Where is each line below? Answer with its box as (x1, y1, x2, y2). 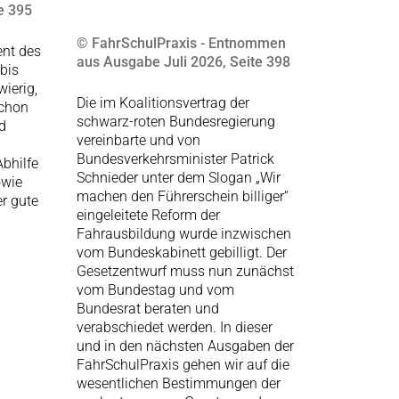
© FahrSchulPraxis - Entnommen (77, 35, 286, 52)
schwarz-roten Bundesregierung (77, 113, 275, 130)
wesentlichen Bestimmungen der (77, 375, 281, 392)
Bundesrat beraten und (77, 300, 219, 317)
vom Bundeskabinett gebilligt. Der (77, 244, 287, 261)
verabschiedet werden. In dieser (77, 319, 273, 336)
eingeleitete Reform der (77, 207, 220, 224)
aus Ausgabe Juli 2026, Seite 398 (77, 53, 290, 70)
